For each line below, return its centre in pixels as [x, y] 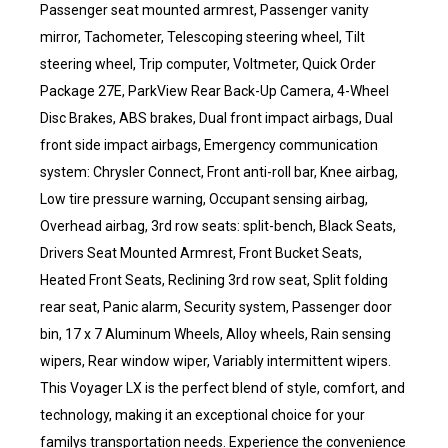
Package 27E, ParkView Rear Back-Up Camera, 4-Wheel [214, 91]
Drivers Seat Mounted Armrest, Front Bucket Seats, [201, 253]
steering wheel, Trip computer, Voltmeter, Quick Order [208, 64]
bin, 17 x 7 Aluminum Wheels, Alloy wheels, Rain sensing [215, 334]
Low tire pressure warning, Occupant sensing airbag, [204, 199]
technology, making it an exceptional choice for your [202, 415]
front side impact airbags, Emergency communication [209, 145]
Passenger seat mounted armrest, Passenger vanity [204, 10]
